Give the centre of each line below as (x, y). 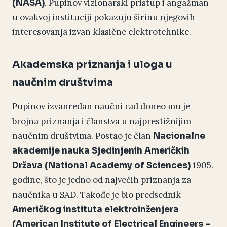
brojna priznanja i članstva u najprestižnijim (102, 121)
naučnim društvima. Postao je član (83, 136)
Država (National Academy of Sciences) (101, 166)
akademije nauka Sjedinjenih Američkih (101, 151)
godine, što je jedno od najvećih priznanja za (102, 180)
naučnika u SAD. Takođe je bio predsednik (97, 195)
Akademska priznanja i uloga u (92, 65)
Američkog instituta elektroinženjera (96, 210)
